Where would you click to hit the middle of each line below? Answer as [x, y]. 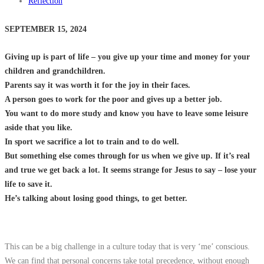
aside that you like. [39, 128]
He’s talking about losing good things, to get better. [96, 198]
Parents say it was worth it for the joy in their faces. [98, 85]
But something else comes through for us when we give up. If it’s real [127, 156]
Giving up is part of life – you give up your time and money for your [127, 57]
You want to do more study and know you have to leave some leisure [126, 113]
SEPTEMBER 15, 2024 [46, 29]
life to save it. [29, 184]
